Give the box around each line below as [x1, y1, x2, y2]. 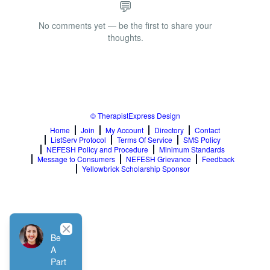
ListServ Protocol [51, 134, 106, 145]
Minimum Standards [159, 144, 225, 154]
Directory [154, 125, 184, 135]
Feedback [201, 154, 234, 164]
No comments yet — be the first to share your [39, 19, 212, 31]
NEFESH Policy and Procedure [46, 144, 148, 154]
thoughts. [107, 31, 143, 43]
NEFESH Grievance [125, 154, 191, 164]
